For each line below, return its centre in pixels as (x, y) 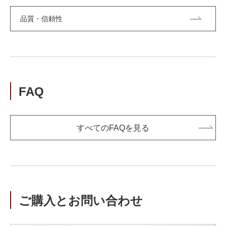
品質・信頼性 (41, 19)
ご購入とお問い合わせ (81, 201)
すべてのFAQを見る (113, 128)
